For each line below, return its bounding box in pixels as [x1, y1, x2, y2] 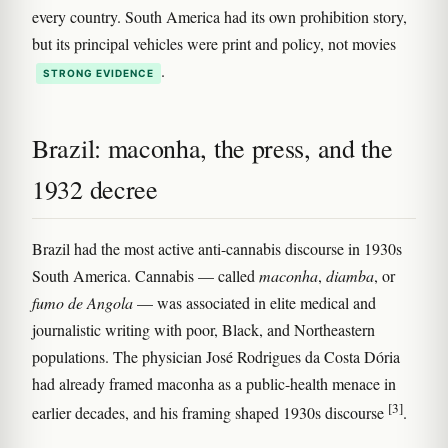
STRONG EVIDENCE [43, 67, 154, 80]
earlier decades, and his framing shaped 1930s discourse [32, 402, 388, 424]
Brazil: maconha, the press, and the [32, 131, 393, 166]
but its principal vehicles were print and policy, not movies [32, 33, 396, 55]
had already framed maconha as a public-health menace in [32, 373, 396, 395]
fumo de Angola [32, 292, 133, 314]
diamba [326, 265, 374, 287]
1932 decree [32, 172, 158, 207]
